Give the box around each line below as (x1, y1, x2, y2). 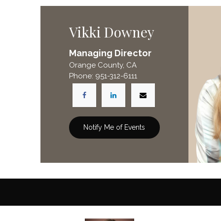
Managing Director (69, 48, 151, 59)
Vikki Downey (69, 23, 154, 41)
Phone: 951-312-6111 (69, 72, 137, 81)
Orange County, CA (69, 61, 137, 70)
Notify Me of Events (83, 123, 146, 132)
